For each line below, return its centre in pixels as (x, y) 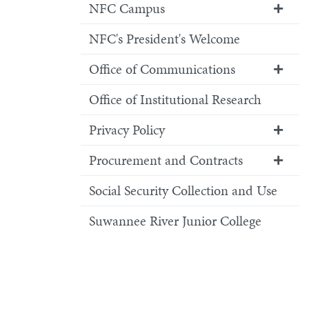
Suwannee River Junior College (175, 221)
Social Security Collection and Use (183, 190)
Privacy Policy (127, 130)
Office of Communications (162, 69)
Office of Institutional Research (175, 99)
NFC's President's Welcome (165, 39)
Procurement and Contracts (166, 160)
